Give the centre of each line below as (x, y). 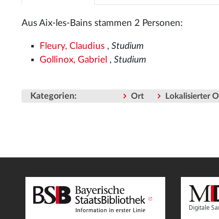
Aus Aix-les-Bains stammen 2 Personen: (102, 23)
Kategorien (52, 96)
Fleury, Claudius (72, 46)
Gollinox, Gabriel (74, 60)
